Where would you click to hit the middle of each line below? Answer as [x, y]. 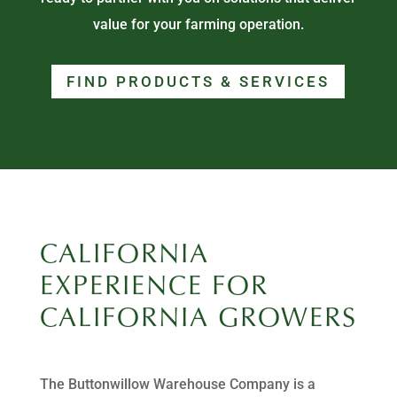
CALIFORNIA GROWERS [198, 320]
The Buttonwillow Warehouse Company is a [177, 385]
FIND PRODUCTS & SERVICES [198, 82]
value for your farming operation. [198, 24]
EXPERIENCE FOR [154, 288]
